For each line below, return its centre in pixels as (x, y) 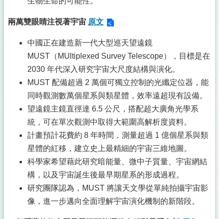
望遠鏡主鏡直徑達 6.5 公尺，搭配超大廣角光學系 (113, 109)
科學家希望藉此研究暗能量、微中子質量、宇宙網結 (117, 162)
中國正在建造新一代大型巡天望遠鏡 (90, 43)
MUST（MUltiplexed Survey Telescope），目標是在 (119, 56)
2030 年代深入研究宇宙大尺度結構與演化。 (104, 69)
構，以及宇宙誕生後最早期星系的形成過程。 (106, 175)
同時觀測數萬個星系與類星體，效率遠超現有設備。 (117, 96)
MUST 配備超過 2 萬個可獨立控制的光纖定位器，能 (118, 83)
